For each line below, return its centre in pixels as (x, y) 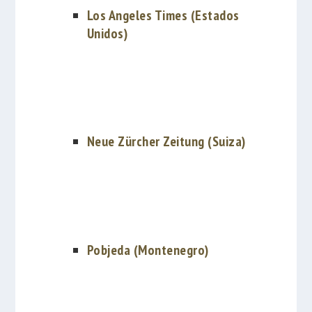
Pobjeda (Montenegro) (148, 250)
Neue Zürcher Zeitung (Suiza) (166, 142)
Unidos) (107, 33)
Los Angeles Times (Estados (163, 15)
